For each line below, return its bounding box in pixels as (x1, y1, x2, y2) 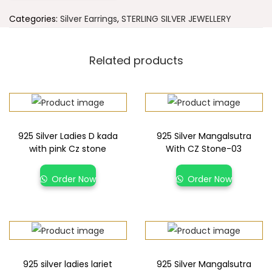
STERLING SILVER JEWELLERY (121, 13, 231, 25)
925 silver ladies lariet (23, 258, 113, 271)
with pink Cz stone (29, 143, 107, 155)
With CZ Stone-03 (166, 143, 242, 155)
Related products (89, 53, 183, 69)
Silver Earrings (60, 13, 117, 25)
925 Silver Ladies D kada (18, 130, 118, 143)
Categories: (9, 13, 60, 25)
